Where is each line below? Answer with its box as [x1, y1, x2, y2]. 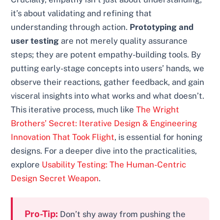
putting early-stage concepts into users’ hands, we [11, 63, 205, 74]
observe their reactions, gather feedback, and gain [11, 77, 205, 87]
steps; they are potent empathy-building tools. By [11, 50, 201, 60]
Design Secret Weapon [11, 173, 99, 184]
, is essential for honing [114, 132, 203, 142]
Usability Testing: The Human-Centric [42, 160, 187, 170]
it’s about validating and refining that [11, 8, 152, 19]
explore [11, 160, 42, 170]
